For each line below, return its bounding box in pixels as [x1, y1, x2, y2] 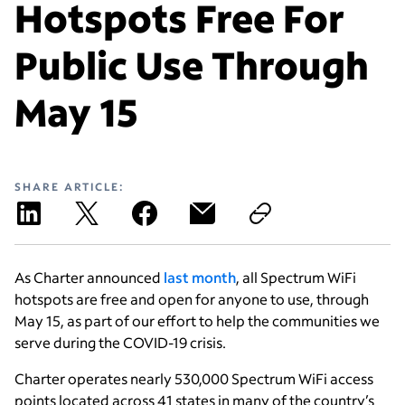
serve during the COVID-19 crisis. [14, 332, 226, 352]
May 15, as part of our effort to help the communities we [14, 310, 380, 330]
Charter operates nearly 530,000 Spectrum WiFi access [14, 368, 373, 388]
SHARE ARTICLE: [14, 179, 124, 193]
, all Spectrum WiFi [236, 267, 356, 287]
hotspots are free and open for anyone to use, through [14, 288, 369, 308]
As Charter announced [14, 267, 164, 287]
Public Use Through [14, 39, 369, 89]
